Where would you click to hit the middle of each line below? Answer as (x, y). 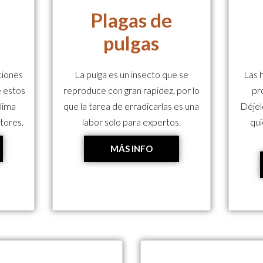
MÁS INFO (131, 148)
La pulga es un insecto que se (131, 74)
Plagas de (131, 20)
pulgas (131, 43)
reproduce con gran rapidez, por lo (131, 90)
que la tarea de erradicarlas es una (131, 106)
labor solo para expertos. (131, 122)
